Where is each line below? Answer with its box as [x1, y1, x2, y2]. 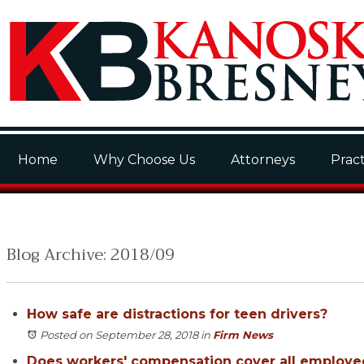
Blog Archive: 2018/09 [6, 240, 175, 269]
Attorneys [231, 152, 295, 167]
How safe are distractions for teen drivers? [27, 306, 327, 322]
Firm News [213, 328, 273, 341]
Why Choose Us [93, 152, 195, 167]
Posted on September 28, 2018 [40, 328, 198, 341]
